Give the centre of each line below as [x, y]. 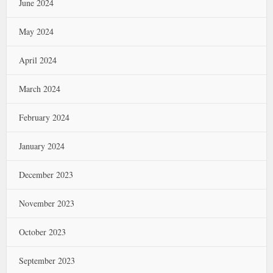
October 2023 [43, 232]
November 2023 [47, 203]
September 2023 [47, 260]
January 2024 [42, 146]
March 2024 [40, 88]
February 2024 [44, 117]
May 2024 [37, 31]
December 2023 [46, 174]
